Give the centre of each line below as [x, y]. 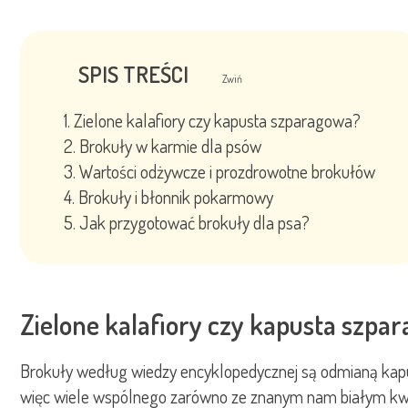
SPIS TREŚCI [136, 75]
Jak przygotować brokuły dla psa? [194, 223]
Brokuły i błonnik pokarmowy [176, 197]
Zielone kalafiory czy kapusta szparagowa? [217, 121]
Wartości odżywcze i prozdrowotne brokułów [227, 172]
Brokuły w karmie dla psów [170, 146]
